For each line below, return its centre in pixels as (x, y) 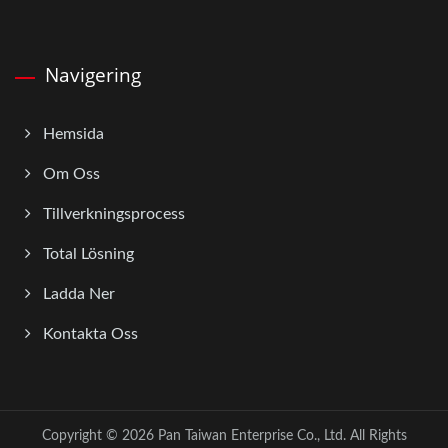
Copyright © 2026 (99, 435)
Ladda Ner (79, 293)
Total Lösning (88, 253)
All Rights (376, 435)
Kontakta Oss (90, 333)
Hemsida (73, 133)
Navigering (93, 74)
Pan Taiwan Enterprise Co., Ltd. (251, 435)
